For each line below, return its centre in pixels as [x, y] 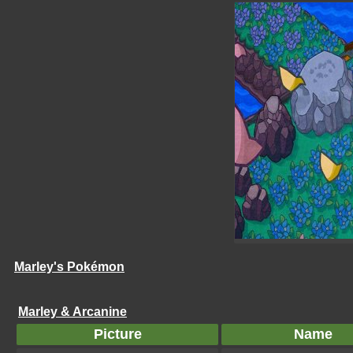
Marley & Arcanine [72, 312]
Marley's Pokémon [69, 267]
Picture [117, 334]
